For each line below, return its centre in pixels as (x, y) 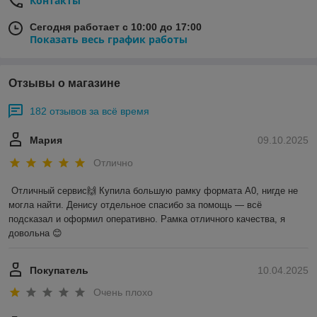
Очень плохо (123, 293)
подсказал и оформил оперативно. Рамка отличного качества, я (147, 219)
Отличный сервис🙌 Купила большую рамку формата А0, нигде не (155, 190)
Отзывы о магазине (64, 83)
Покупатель (59, 270)
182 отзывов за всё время (90, 111)
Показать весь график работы (109, 40)
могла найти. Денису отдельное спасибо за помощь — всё (135, 204)
